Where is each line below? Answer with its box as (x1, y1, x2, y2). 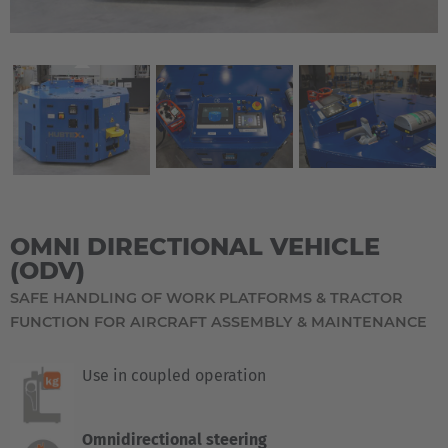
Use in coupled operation (82, 365, 266, 385)
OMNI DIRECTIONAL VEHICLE (10, 231, 380, 261)
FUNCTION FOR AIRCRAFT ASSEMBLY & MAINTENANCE (10, 312, 427, 331)
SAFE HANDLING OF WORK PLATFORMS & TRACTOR (10, 288, 403, 307)
